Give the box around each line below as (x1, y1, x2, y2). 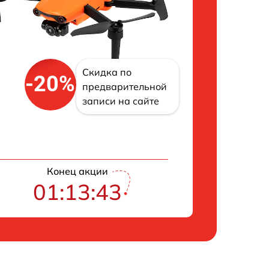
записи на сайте (82, 94, 159, 107)
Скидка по (82, 65, 131, 78)
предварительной (82, 80, 167, 92)
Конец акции (47, 165, 108, 177)
